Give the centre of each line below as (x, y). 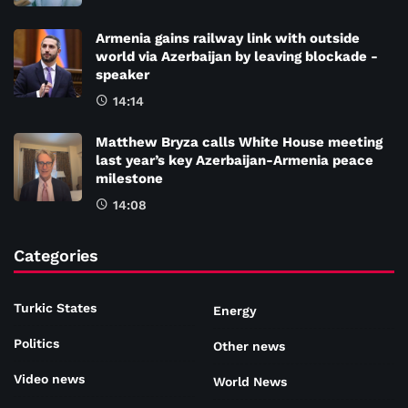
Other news (249, 347)
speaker (122, 74)
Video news (49, 378)
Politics (36, 343)
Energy (235, 311)
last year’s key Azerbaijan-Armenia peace (235, 160)
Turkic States (55, 307)
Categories (56, 255)
